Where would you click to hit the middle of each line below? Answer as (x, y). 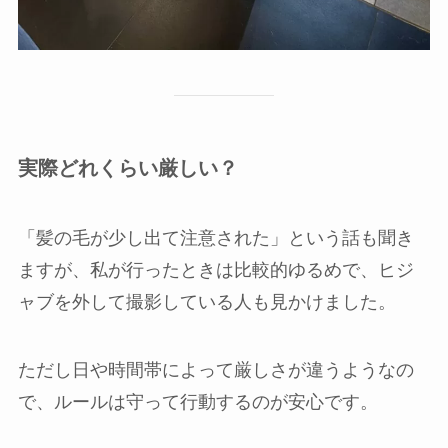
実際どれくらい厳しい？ (127, 168)
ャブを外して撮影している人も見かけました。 (206, 301)
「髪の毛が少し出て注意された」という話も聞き (215, 237)
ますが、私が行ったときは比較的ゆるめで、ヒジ (215, 269)
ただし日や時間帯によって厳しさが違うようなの (215, 369)
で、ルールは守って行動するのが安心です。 (197, 401)
